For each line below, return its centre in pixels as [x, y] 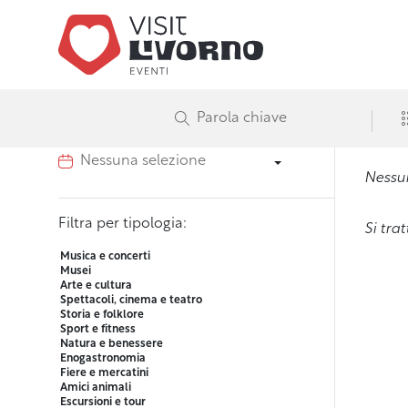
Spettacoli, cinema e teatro [131, 301]
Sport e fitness [98, 330]
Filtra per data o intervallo [146, 128]
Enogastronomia [103, 359]
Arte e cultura [96, 286]
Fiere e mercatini [104, 374]
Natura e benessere [112, 345]
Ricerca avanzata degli [173, 40]
